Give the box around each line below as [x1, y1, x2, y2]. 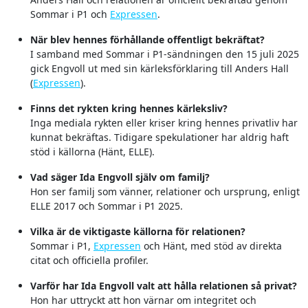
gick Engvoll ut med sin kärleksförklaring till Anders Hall [30, 62, 289, 76]
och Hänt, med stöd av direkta [141, 239, 282, 253]
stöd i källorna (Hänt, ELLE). [30, 145, 155, 159]
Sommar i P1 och [30, 8, 110, 21]
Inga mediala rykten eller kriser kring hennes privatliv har [30, 116, 298, 130]
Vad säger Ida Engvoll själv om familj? [30, 170, 210, 184]
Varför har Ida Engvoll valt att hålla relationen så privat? [30, 279, 297, 293]
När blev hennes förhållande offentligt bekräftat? [30, 33, 265, 47]
